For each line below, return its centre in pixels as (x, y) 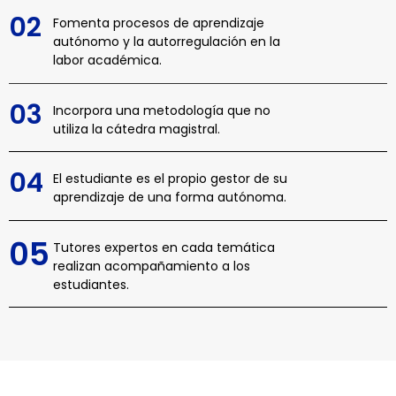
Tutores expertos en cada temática (164, 247)
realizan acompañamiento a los (152, 266)
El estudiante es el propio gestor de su (170, 179)
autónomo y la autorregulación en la (167, 42)
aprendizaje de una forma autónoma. (170, 198)
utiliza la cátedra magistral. (137, 129)
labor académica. (107, 61)
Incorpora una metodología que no (162, 110)
